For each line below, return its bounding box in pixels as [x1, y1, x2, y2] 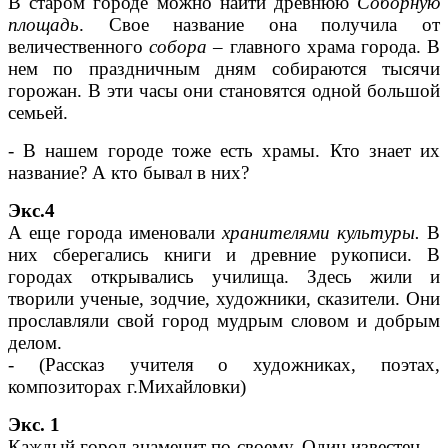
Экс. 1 [8, 414, 60, 436]
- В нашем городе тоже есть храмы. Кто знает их [8, 140, 440, 162]
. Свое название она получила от [79, 14, 440, 36]
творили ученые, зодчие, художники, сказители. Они [8, 288, 440, 310]
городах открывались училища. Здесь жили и [8, 266, 440, 288]
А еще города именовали [8, 222, 222, 244]
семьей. [8, 102, 68, 124]
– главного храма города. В [207, 36, 441, 58]
